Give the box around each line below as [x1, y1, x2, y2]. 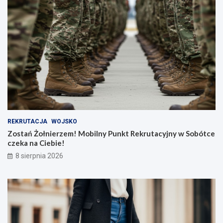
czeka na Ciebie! [7, 138, 65, 148]
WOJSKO [51, 118, 77, 125]
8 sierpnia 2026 [15, 152, 63, 160]
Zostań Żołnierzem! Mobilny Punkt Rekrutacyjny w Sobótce [7, 129, 215, 138]
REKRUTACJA [7, 118, 47, 125]
